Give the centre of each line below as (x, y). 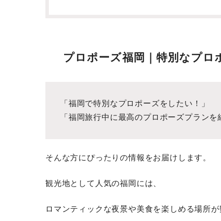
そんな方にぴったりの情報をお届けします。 (128, 158)
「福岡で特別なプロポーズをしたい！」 (135, 103)
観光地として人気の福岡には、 (104, 183)
